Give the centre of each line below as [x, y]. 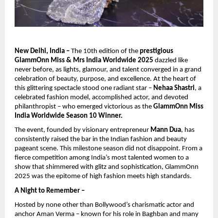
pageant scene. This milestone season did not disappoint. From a [109, 149]
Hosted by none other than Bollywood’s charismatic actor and [104, 205]
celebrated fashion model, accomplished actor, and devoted [101, 97]
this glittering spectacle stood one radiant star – [84, 88]
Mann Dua [166, 130]
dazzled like [171, 60]
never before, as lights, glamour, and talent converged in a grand [108, 70]
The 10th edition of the [105, 51]
